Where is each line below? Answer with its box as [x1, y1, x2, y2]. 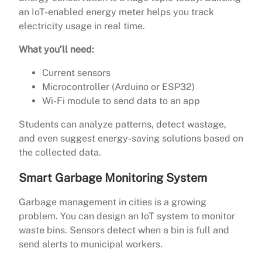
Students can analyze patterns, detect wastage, [19, 119, 226, 130]
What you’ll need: [19, 44, 94, 56]
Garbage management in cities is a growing [19, 196, 206, 208]
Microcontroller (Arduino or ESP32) [42, 81, 195, 93]
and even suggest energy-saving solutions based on [19, 133, 243, 144]
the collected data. [19, 147, 101, 158]
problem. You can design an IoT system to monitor [19, 211, 235, 222]
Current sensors [42, 67, 111, 79]
